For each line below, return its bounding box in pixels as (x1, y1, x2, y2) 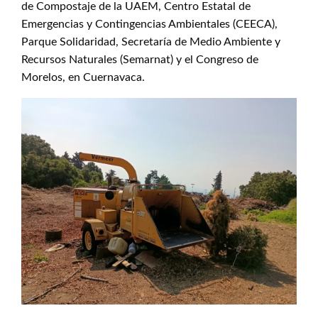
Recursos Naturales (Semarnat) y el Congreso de (21, 54, 258, 65)
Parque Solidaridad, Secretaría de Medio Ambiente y (21, 36, 280, 48)
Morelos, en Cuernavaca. (21, 72, 145, 83)
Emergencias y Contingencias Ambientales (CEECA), (21, 18, 278, 30)
